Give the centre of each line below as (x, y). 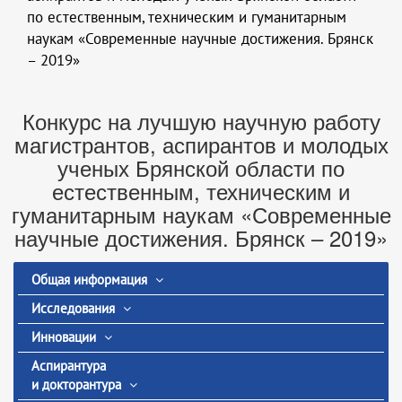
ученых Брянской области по (201, 168)
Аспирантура (69, 366)
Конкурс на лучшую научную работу (201, 121)
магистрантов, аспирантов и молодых (201, 144)
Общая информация (89, 280)
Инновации (64, 337)
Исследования (73, 308)
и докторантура (76, 385)
